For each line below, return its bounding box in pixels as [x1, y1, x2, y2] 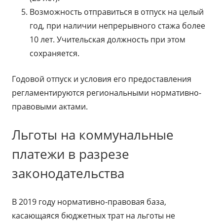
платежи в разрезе [12, 145, 129, 163]
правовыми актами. [12, 101, 88, 112]
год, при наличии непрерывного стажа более [30, 20, 205, 31]
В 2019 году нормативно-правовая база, [12, 196, 166, 207]
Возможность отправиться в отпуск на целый [30, 6, 204, 17]
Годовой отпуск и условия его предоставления [12, 74, 191, 84]
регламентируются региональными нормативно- [12, 87, 201, 98]
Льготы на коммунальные [12, 126, 174, 144]
